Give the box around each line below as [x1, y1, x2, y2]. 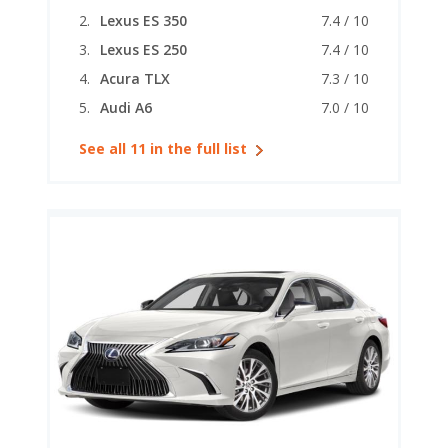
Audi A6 [100, 98, 152, 117]
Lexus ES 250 [100, 40, 187, 59]
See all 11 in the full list [79, 139, 247, 158]
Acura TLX [100, 69, 170, 88]
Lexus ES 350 [100, 11, 187, 30]
